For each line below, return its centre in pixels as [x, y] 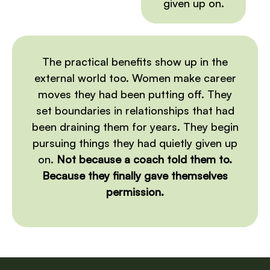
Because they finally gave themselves [135, 176]
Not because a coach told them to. [144, 159]
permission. [135, 192]
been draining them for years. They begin [135, 127]
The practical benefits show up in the [135, 62]
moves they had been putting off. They [135, 94]
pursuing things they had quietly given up [135, 143]
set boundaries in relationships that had [135, 111]
